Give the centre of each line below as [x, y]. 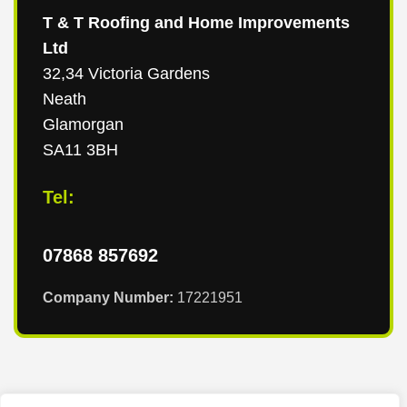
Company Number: [108, 297]
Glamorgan [83, 124]
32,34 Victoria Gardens [126, 73]
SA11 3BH [80, 149]
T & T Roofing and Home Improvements [196, 22]
